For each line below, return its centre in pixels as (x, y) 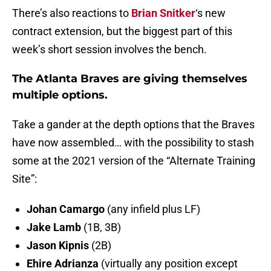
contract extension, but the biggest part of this (122, 31)
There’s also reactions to (72, 13)
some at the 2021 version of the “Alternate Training (134, 161)
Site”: (24, 179)
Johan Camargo (66, 209)
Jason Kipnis (58, 246)
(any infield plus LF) (152, 209)
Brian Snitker (163, 13)
